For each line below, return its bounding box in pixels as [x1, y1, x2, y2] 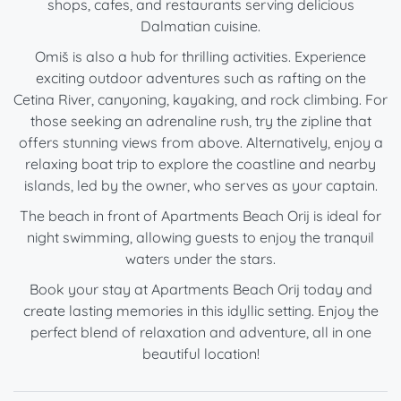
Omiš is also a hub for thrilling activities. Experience [35, 47, 366, 66]
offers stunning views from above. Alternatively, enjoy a [18, 133, 383, 152]
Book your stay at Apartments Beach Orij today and [29, 280, 372, 299]
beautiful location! [141, 345, 260, 363]
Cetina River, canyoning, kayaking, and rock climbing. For [13, 90, 388, 109]
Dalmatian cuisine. [141, 17, 260, 36]
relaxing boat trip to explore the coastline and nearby [25, 155, 376, 174]
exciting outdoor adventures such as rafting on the [35, 69, 366, 88]
